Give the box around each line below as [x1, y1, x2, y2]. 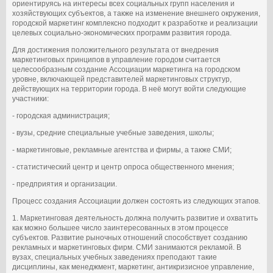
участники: [12, 94, 49, 103]
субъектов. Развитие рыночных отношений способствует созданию [12, 233, 247, 242]
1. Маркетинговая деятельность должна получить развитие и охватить [12, 214, 258, 222]
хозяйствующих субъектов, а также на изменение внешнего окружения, [12, 9, 260, 18]
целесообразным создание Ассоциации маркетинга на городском [12, 65, 240, 74]
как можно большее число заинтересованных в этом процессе [12, 224, 229, 232]
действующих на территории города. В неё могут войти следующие [12, 85, 246, 93]
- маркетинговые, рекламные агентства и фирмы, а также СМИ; [12, 146, 232, 154]
